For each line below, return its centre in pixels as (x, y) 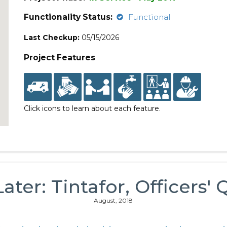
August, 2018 (113, 200)
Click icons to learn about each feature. (92, 108)
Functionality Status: (68, 17)
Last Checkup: (52, 37)
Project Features (60, 58)
